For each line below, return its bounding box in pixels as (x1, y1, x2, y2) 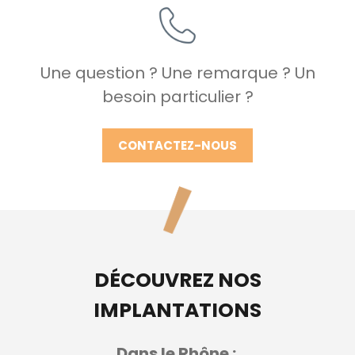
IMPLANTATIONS (94, 296, 261, 324)
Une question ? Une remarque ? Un (40, 61, 315, 84)
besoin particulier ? (101, 85, 254, 108)
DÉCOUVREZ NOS (94, 265, 261, 294)
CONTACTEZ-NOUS (118, 136, 237, 154)
